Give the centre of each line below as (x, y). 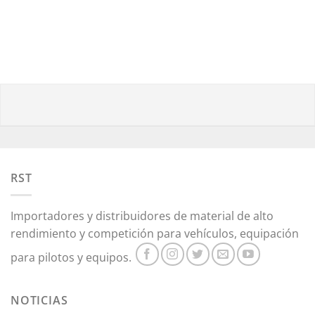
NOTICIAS (39, 301)
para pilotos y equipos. (72, 258)
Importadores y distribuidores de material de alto (142, 216)
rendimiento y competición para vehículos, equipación (155, 234)
